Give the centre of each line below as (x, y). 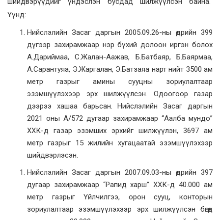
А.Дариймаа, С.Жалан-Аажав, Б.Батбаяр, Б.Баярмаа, (120, 57)
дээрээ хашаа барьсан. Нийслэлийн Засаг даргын (120, 106)
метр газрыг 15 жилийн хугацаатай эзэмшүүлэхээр (120, 143)
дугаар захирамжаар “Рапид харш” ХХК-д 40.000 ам (120, 185)
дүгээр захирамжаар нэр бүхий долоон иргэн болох (120, 45)
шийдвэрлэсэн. (53, 155)
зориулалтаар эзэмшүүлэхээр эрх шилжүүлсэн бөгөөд (120, 209)
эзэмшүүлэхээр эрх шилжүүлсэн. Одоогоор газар (120, 94)
